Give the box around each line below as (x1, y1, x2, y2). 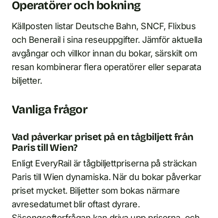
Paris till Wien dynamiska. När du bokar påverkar (12, 172, 201, 182)
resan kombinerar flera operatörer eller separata (12, 62, 201, 73)
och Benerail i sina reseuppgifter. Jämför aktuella (12, 35, 202, 45)
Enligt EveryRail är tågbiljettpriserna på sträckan (12, 158, 197, 169)
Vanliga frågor (12, 103, 87, 117)
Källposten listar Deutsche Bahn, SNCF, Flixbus (12, 21, 196, 32)
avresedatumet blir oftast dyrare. (12, 199, 140, 210)
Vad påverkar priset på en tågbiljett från (12, 131, 194, 143)
